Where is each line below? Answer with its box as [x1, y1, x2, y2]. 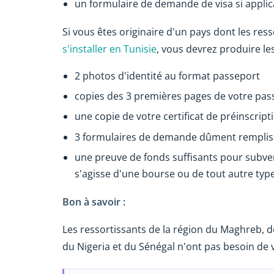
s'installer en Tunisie [62, 42, 157, 56]
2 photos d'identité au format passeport [75, 68, 260, 83]
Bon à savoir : [62, 194, 125, 209]
